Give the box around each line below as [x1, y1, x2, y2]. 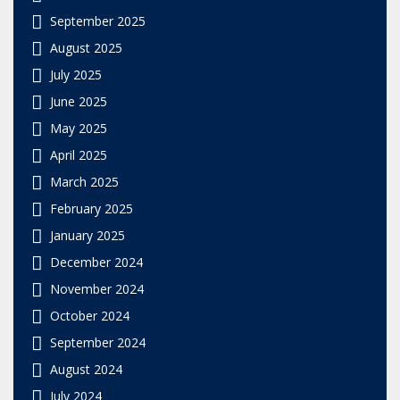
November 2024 [50, 279, 144, 297]
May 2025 [50, 119, 107, 137]
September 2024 [50, 333, 146, 351]
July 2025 [50, 65, 102, 83]
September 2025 [50, 12, 146, 29]
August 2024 [50, 360, 122, 378]
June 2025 [50, 92, 107, 110]
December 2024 [50, 253, 143, 271]
